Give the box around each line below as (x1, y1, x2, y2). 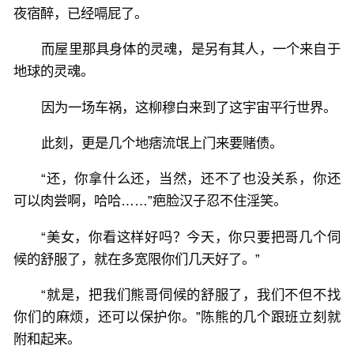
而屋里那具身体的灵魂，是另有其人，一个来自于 (41, 41, 341, 58)
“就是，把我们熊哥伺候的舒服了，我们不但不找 (41, 287, 341, 303)
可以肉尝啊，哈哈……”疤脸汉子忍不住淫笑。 (13, 193, 288, 209)
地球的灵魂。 (13, 63, 95, 80)
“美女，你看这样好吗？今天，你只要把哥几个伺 (41, 228, 341, 245)
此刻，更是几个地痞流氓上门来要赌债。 (41, 134, 284, 151)
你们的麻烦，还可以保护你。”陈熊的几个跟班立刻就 (13, 309, 341, 326)
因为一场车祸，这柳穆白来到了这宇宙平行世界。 (41, 99, 337, 115)
